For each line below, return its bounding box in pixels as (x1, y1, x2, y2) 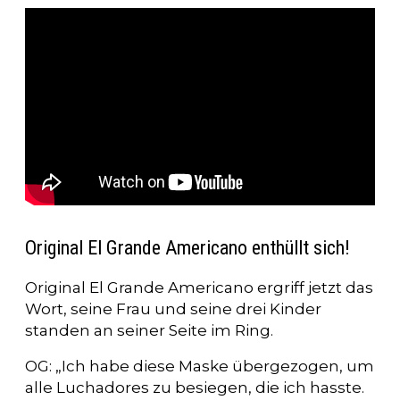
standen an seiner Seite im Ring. (25, 321, 273, 340)
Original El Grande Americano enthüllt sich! (25, 237, 350, 260)
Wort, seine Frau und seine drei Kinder (25, 300, 321, 319)
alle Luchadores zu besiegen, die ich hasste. (25, 379, 364, 397)
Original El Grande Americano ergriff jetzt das (25, 279, 373, 297)
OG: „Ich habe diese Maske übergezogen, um (25, 357, 374, 376)
